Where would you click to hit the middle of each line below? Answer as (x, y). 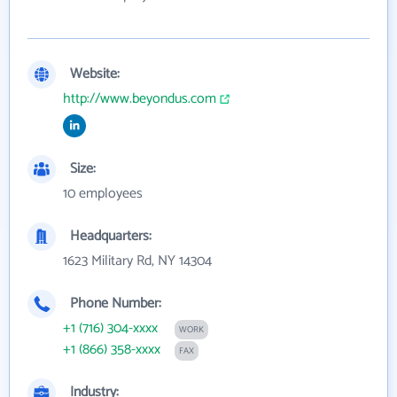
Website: (95, 74)
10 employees (103, 194)
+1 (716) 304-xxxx (110, 328)
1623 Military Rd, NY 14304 (137, 261)
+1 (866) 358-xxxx (112, 350)
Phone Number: (116, 304)
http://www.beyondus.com (140, 99)
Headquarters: (111, 236)
